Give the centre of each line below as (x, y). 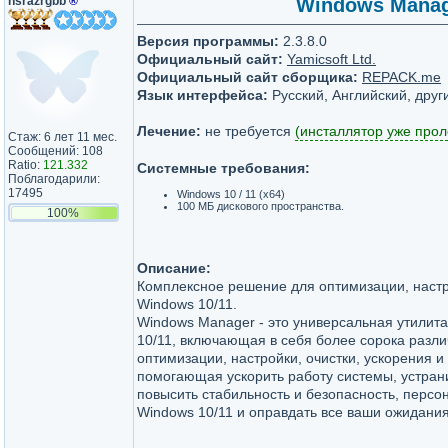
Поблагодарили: (54, 179)
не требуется (248, 131)
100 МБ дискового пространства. (260, 206)
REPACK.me (401, 77)
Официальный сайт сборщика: (247, 77)
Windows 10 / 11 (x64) (231, 194)
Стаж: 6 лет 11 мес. (62, 137)
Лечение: (169, 131)
